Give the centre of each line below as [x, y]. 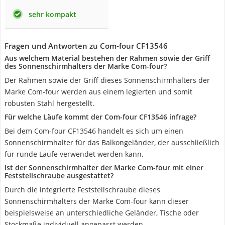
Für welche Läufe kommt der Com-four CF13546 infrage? [100, 117]
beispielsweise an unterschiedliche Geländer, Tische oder [102, 213]
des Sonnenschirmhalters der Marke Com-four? [86, 66]
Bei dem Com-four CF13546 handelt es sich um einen [94, 131]
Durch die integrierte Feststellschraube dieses [82, 190]
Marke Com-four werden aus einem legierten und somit [98, 92]
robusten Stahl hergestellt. [49, 103]
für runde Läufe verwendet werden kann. [74, 154]
